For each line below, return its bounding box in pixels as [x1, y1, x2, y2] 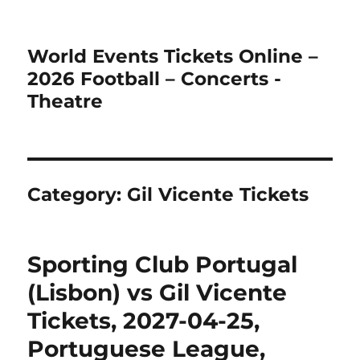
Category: [27, 183, 128, 206]
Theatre [27, 90, 104, 112]
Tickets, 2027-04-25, [27, 307, 260, 334]
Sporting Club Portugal [27, 251, 298, 278]
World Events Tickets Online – [27, 45, 319, 67]
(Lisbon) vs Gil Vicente [27, 279, 288, 306]
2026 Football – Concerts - [27, 67, 282, 90]
